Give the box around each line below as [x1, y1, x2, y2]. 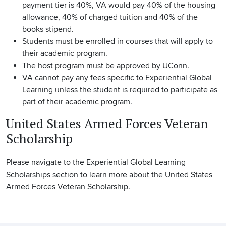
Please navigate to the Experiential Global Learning [6, 157, 186, 168]
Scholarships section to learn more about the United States [6, 169, 212, 180]
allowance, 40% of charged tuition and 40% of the [22, 12, 198, 23]
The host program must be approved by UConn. [22, 61, 189, 71]
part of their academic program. [22, 97, 132, 107]
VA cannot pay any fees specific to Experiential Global [22, 73, 212, 83]
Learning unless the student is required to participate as [22, 85, 217, 95]
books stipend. [22, 24, 74, 35]
